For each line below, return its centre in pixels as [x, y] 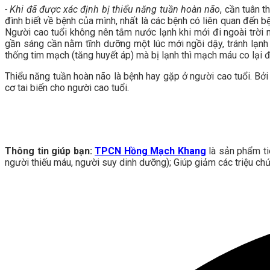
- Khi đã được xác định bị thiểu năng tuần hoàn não [113, 9]
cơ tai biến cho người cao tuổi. [67, 87]
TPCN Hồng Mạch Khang [150, 151]
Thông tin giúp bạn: [50, 151]
